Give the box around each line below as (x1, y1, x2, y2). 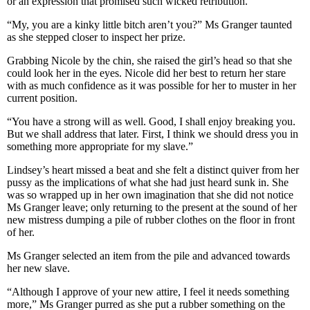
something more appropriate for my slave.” (7, 140, 193, 152)
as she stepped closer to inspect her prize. (7, 31, 185, 43)
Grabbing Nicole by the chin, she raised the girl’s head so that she (7, 55, 292, 66)
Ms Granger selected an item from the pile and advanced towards (7, 250, 290, 262)
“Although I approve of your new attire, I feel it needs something (7, 286, 289, 298)
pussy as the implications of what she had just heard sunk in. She (7, 176, 289, 188)
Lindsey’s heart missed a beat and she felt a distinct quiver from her (7, 164, 299, 176)
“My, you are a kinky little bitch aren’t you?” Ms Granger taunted (7, 19, 292, 30)
